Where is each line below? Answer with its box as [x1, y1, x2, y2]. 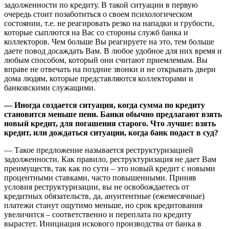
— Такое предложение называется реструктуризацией [4, 145, 193, 154]
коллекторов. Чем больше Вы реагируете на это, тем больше [4, 37, 214, 46]
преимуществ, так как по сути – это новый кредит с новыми [4, 164, 215, 173]
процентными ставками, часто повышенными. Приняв [4, 173, 196, 182]
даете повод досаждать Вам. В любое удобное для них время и [4, 46, 222, 55]
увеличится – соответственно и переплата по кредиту [4, 210, 192, 219]
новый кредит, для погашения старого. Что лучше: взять [4, 119, 216, 128]
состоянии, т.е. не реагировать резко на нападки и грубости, [4, 18, 214, 28]
